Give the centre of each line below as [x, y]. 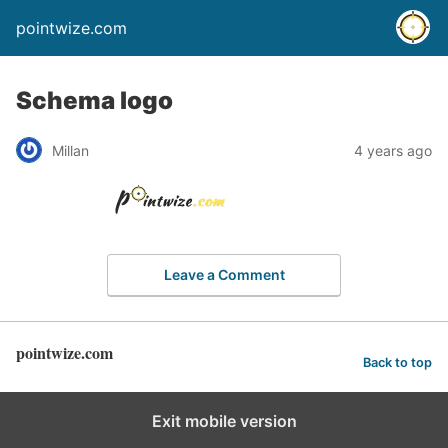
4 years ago [393, 150]
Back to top [397, 363]
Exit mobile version [224, 420]
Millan [70, 150]
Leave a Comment [224, 274]
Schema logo [94, 100]
